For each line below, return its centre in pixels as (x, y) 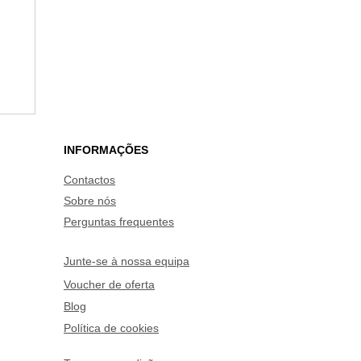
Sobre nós (90, 201)
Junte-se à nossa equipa (127, 261)
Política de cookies (111, 328)
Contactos (89, 180)
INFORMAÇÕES (106, 150)
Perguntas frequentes (119, 222)
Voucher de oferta (109, 285)
